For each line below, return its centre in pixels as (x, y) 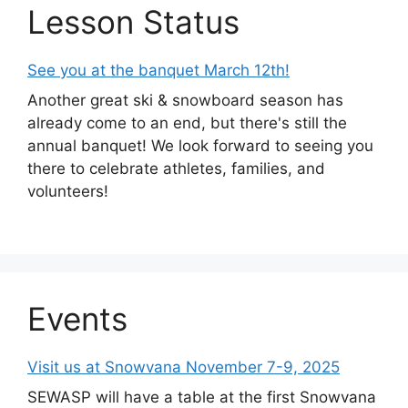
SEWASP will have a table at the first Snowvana (202, 397)
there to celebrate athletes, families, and (176, 168)
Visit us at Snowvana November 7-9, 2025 (184, 367)
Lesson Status (133, 21)
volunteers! (68, 191)
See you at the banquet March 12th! (158, 70)
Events (77, 318)
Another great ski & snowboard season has (185, 100)
